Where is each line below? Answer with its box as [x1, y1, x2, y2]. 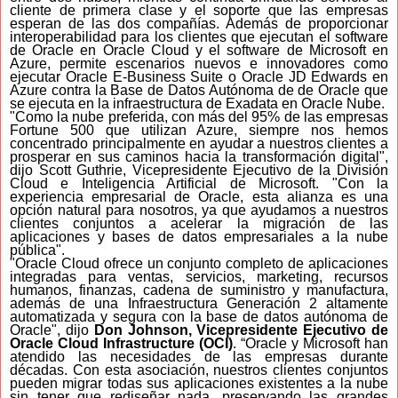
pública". [10, 242, 65, 258]
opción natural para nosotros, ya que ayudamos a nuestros [10, 202, 388, 218]
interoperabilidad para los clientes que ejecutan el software [10, 28, 388, 44]
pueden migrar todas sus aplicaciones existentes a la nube [10, 375, 388, 391]
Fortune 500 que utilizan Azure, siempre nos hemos [10, 122, 388, 138]
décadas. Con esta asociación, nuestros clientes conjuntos [10, 362, 388, 378]
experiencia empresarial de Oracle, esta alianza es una [10, 188, 388, 204]
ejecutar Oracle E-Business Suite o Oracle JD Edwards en [10, 68, 388, 84]
